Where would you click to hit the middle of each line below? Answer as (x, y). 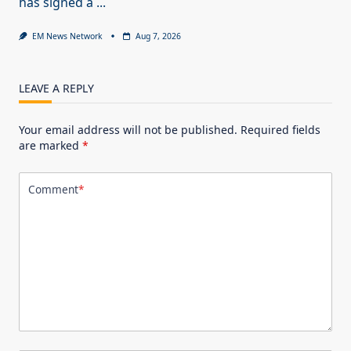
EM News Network (67, 36)
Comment (53, 190)
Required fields (280, 129)
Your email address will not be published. (128, 129)
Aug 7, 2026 (158, 36)
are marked (51, 145)
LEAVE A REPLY (56, 88)
